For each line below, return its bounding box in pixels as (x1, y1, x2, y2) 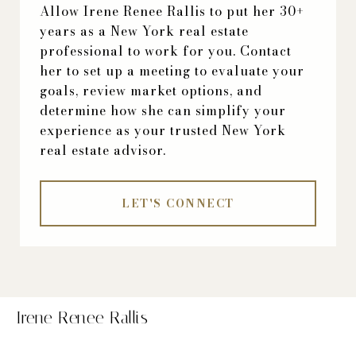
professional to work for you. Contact (40, 41, 292, 61)
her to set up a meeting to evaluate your (40, 61, 304, 81)
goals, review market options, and (40, 81, 262, 101)
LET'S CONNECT (122, 195, 234, 213)
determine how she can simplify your (40, 101, 286, 121)
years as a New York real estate (40, 21, 249, 41)
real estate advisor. (40, 141, 166, 161)
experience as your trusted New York (40, 121, 286, 141)
